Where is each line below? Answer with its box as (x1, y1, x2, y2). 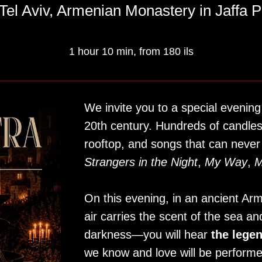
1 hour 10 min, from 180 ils (68, 46, 194, 57)
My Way (205, 156, 247, 168)
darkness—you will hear (84, 228, 211, 241)
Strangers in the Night (84, 156, 198, 168)
